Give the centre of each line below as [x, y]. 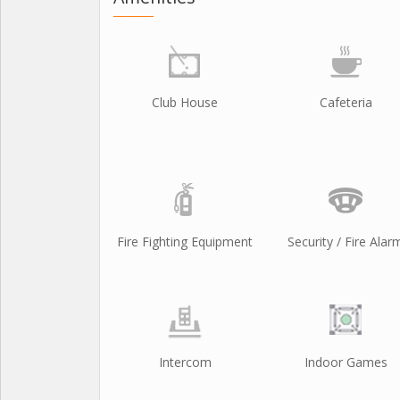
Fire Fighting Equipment [185, 242]
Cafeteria [346, 102]
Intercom [185, 362]
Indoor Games [346, 362]
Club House [185, 102]
